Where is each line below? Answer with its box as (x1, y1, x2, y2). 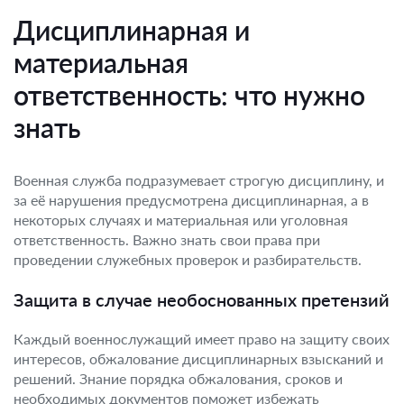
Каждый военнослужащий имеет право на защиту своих (14, 330, 390, 347)
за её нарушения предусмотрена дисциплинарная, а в (14, 191, 369, 208)
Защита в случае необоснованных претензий (14, 289, 390, 310)
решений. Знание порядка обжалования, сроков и (14, 370, 343, 387)
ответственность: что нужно (14, 78, 365, 111)
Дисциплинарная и (14, 14, 250, 46)
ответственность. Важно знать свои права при (14, 231, 320, 248)
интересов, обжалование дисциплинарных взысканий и (14, 350, 383, 367)
